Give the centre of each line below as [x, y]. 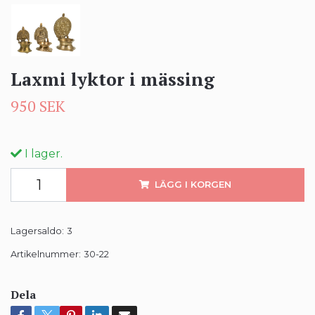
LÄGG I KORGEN [193, 184]
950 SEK [38, 105]
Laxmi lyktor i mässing [112, 79]
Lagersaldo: [37, 231]
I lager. [42, 153]
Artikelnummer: [46, 254]
